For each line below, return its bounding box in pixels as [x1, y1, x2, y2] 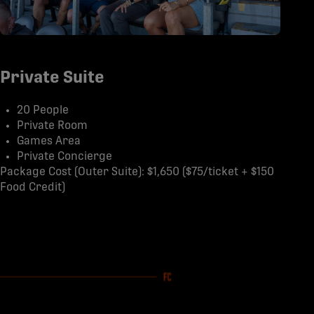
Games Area [17, 135, 81, 146]
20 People [17, 104, 69, 116]
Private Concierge [17, 151, 112, 162]
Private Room [17, 120, 88, 131]
